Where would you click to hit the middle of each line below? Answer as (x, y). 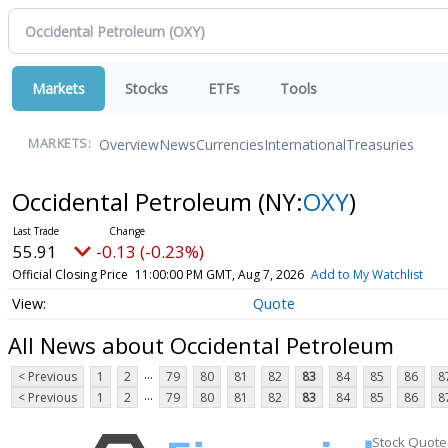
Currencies (230, 144)
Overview (129, 144)
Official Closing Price (69, 274)
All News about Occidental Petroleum (201, 344)
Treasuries (380, 144)
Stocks (146, 88)
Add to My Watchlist (366, 274)
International (305, 144)
